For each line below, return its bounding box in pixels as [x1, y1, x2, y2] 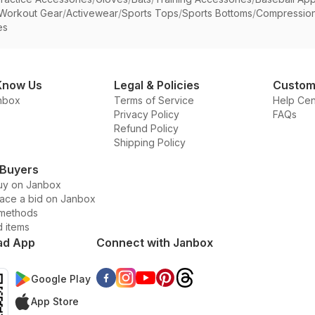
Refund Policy [114, 122, 179, 134]
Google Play [31, 273, 91, 285]
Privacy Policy [114, 108, 179, 120]
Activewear [66, 7, 118, 19]
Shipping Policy [114, 136, 186, 148]
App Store [31, 295, 79, 307]
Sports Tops [122, 7, 179, 19]
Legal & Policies [114, 78, 200, 92]
